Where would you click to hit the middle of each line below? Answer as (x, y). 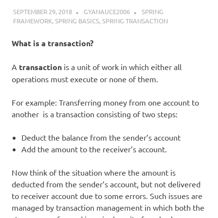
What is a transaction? (53, 43)
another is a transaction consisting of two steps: (95, 114)
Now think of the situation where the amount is (94, 172)
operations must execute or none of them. (85, 79)
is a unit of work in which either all (122, 66)
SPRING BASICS (77, 20)
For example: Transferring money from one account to (105, 102)
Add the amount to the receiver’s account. (94, 149)
